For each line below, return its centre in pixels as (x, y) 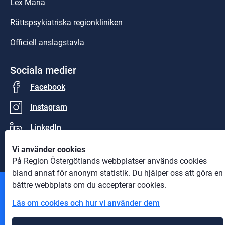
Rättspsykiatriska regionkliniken (66, 22)
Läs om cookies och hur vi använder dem (86, 203)
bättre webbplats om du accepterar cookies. (89, 185)
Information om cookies (52, 219)
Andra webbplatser (52, 193)
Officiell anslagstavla (47, 42)
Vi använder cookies (49, 149)
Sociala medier (43, 70)
